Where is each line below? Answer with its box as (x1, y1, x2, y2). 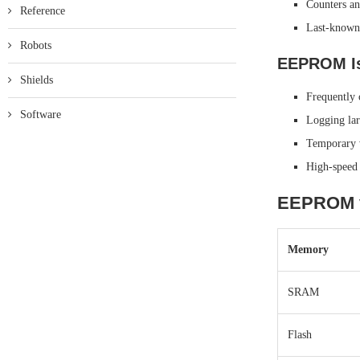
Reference (20, 5, 65, 17)
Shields (20, 74, 53, 86)
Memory (287, 243, 329, 256)
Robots (20, 39, 51, 51)
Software (20, 108, 61, 121)
